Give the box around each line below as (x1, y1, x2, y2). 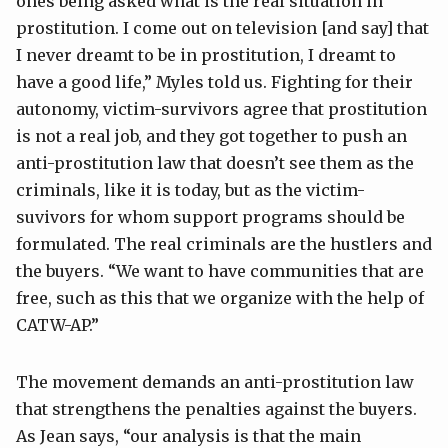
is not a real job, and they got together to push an (16, 126, 407, 147)
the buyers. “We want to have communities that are (16, 261, 424, 282)
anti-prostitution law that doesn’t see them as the (16, 153, 414, 174)
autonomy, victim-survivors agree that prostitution (16, 99, 427, 120)
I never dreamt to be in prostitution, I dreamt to (16, 45, 396, 66)
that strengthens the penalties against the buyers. (16, 399, 417, 420)
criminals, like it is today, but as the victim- (16, 180, 365, 201)
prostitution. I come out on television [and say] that (16, 18, 429, 39)
